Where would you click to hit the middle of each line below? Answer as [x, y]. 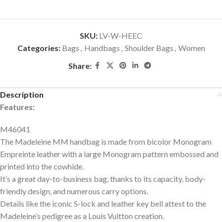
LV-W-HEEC [121, 36]
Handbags [102, 48]
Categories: [39, 48]
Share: [80, 66]
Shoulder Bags [149, 48]
